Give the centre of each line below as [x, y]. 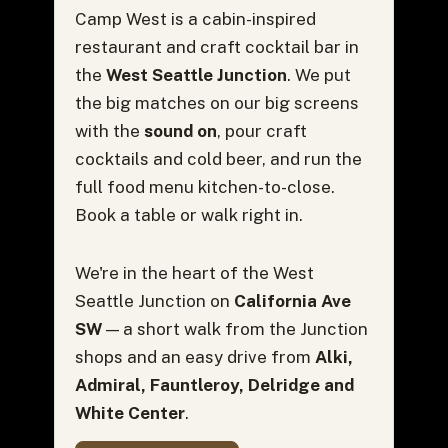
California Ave [292, 300]
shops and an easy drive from [194, 356]
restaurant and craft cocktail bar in [216, 46]
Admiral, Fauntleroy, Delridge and [214, 384]
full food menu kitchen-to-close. [204, 186]
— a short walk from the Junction [234, 328]
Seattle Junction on [154, 300]
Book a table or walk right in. [188, 214]
